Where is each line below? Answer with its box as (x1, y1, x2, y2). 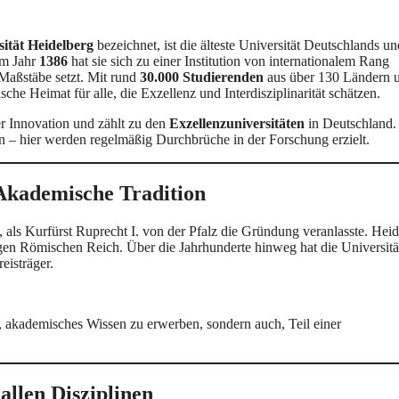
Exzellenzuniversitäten (169, 116, 305, 132)
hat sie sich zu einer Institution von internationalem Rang (68, 53, 389, 69)
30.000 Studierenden (140, 69, 264, 85)
